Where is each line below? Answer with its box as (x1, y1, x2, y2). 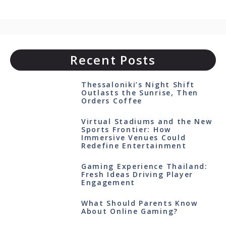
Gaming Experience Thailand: (81, 161, 208, 171)
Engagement (81, 178, 135, 187)
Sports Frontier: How (81, 125, 171, 134)
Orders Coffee (81, 96, 143, 105)
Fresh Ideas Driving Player (81, 169, 194, 179)
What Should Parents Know (81, 198, 198, 208)
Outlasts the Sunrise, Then (81, 88, 199, 97)
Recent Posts (70, 51, 156, 68)
